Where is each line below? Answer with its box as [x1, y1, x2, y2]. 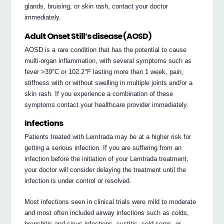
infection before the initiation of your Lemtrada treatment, [24, 154, 189, 162]
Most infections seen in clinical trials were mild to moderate [24, 197, 196, 205]
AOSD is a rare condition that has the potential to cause [24, 45, 187, 53]
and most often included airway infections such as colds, [24, 208, 189, 216]
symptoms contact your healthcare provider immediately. [24, 100, 189, 108]
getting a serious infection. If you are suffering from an [24, 143, 182, 151]
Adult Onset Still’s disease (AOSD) [24, 30, 152, 42]
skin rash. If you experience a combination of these [24, 89, 173, 97]
